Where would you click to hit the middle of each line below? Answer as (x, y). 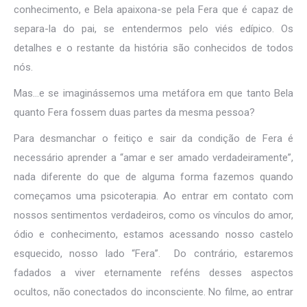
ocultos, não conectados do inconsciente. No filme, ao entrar (153, 292)
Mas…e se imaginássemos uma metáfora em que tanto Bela (153, 93)
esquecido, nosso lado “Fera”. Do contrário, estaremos (153, 254)
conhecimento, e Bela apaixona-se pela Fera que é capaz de (153, 10)
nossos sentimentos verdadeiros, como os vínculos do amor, (153, 215)
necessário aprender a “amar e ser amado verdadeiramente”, (153, 158)
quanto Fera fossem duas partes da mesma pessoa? (134, 112)
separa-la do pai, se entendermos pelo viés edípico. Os (153, 29)
